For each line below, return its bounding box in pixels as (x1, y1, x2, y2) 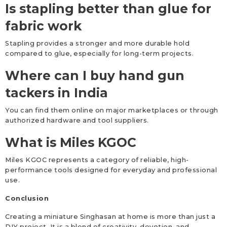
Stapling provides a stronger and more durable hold (5, 40, 190, 47)
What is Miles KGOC (5, 135, 136, 150)
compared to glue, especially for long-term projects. (5, 50, 194, 57)
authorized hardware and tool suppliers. (5, 117, 149, 124)
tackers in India (5, 85, 108, 100)
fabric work (5, 18, 82, 33)
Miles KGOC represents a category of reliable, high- (5, 156, 189, 164)
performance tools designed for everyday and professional (5, 166, 217, 174)
